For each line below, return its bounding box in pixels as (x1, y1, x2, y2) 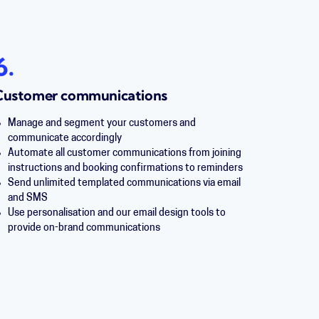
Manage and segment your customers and (7, 118, 196, 129)
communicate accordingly (7, 133, 122, 144)
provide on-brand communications (7, 223, 160, 234)
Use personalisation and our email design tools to (7, 208, 226, 219)
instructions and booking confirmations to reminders (7, 163, 243, 174)
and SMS (7, 193, 48, 204)
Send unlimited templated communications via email (7, 178, 241, 189)
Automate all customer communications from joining (7, 148, 241, 159)
